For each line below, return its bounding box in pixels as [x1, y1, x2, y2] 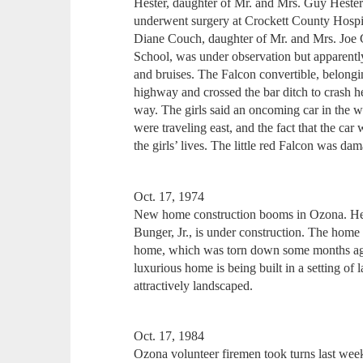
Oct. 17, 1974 [134, 189, 205, 203]
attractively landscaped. [134, 278, 254, 293]
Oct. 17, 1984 [134, 329, 205, 344]
